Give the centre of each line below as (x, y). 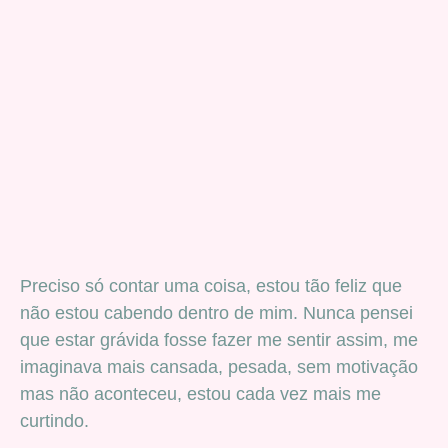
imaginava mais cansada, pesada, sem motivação (219, 366)
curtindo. (54, 420)
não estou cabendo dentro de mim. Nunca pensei (216, 312)
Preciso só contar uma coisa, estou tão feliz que (211, 285)
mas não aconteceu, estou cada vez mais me (200, 393)
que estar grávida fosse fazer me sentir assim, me (219, 339)
